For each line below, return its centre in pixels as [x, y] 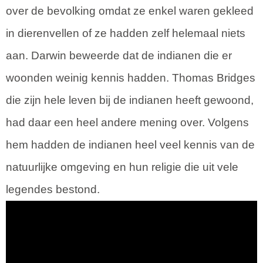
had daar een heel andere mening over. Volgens [127, 122]
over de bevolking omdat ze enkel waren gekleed [130, 11]
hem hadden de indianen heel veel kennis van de [130, 144]
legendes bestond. [53, 189]
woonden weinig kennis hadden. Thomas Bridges [131, 77]
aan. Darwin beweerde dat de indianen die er [119, 55]
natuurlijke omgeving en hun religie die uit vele [122, 167]
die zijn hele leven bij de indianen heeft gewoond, [130, 100]
